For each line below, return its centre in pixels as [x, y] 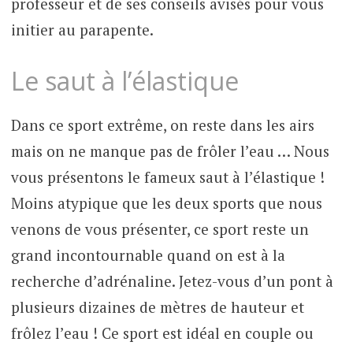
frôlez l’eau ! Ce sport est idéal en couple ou [162, 333]
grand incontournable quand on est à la [148, 255]
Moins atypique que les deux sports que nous [166, 203]
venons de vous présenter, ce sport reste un [160, 229]
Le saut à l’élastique [124, 80]
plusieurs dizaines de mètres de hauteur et [157, 307]
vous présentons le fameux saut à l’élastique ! [167, 176]
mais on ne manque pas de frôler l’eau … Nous [170, 150]
